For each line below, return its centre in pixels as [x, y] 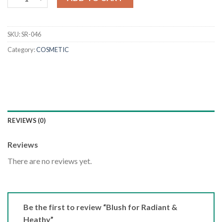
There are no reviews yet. [50, 161]
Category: [22, 50]
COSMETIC [53, 50]
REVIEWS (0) [27, 121]
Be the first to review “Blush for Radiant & [100, 207]
